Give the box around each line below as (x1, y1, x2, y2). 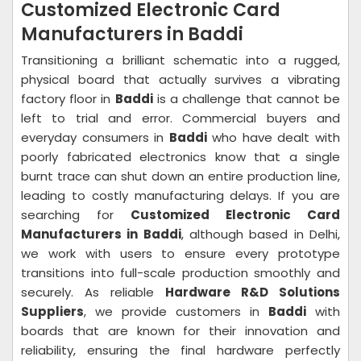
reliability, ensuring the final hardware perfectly (21, 342, 340, 359)
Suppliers (21, 303, 84, 320)
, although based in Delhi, (180, 226, 341, 243)
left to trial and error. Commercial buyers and (21, 110, 340, 127)
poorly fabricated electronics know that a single (21, 148, 340, 165)
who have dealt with (206, 129, 341, 146)
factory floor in (21, 90, 115, 107)
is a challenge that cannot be (152, 90, 341, 107)
